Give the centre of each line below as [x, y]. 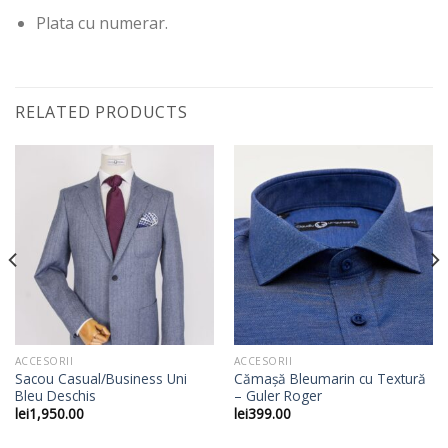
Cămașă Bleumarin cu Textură [329, 378]
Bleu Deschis [55, 395]
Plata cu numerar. [101, 23]
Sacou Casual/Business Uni [100, 378]
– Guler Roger [277, 395]
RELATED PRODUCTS [101, 112]
